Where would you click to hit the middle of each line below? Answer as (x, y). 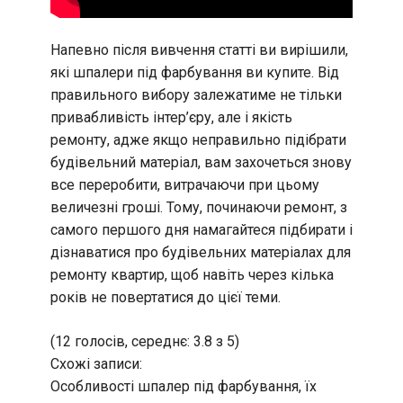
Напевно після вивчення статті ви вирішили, (199, 50)
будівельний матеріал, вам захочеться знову (201, 163)
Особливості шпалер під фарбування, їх (184, 387)
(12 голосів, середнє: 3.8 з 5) (145, 342)
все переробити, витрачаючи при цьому (185, 185)
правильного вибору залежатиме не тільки (196, 95)
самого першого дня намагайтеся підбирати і (201, 230)
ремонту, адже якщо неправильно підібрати (198, 140)
